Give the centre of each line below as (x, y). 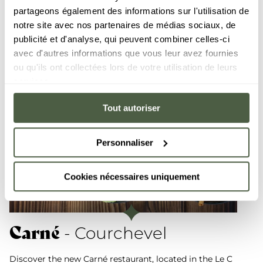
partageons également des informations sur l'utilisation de (131, 11)
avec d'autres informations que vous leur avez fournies (126, 53)
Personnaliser (125, 142)
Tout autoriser (131, 108)
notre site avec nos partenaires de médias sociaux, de (125, 25)
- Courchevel (113, 233)
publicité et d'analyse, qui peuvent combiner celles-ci (122, 39)
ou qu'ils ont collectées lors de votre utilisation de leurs (126, 67)
